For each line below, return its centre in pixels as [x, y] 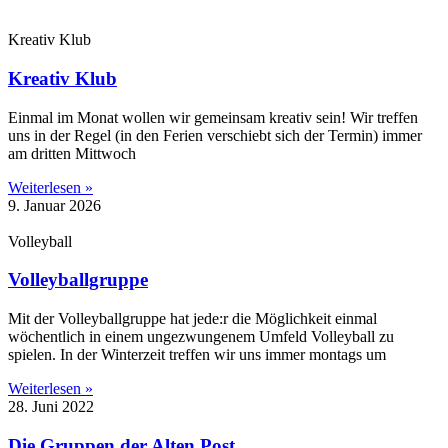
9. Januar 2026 [54, 205]
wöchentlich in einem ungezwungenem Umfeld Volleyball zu [201, 336]
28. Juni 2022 [51, 406]
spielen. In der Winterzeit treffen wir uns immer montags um [197, 354]
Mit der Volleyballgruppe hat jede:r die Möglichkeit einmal [192, 318]
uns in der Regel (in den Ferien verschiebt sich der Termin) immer [215, 135]
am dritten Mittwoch [72, 153]
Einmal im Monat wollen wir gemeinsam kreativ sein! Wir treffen [213, 117]
